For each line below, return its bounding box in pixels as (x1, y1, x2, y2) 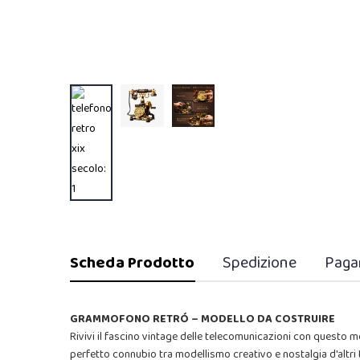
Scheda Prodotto (70, 250, 195, 276)
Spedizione (222, 250, 297, 276)
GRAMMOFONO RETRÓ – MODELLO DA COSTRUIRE (70, 310, 335, 328)
